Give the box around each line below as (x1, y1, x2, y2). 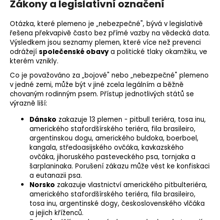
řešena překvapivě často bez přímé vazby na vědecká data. (10, 28, 210, 38)
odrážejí (10, 47, 39, 57)
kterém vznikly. (10, 56, 58, 66)
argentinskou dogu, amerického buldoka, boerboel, (29, 134, 198, 143)
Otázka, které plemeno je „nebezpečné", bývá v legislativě (10, 19, 203, 29)
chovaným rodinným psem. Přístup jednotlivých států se (10, 89, 194, 99)
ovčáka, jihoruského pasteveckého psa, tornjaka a (29, 152, 195, 162)
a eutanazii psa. (29, 171, 82, 181)
